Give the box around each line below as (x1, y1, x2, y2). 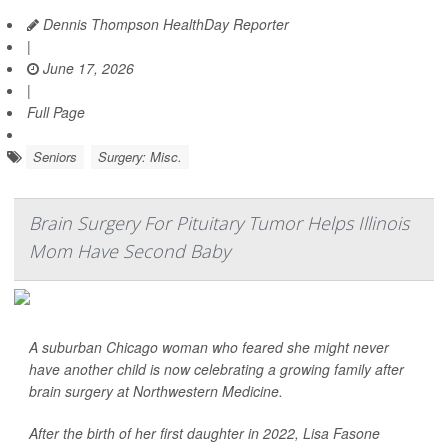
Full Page (27, 102, 85, 123)
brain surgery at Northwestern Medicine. (29, 381, 283, 402)
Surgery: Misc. (98, 147, 182, 167)
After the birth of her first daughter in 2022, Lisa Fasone (29, 423, 380, 444)
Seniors (33, 147, 77, 167)
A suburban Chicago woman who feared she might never (29, 337, 389, 358)
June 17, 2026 (39, 58, 134, 79)
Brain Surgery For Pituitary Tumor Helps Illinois (29, 211, 409, 236)
